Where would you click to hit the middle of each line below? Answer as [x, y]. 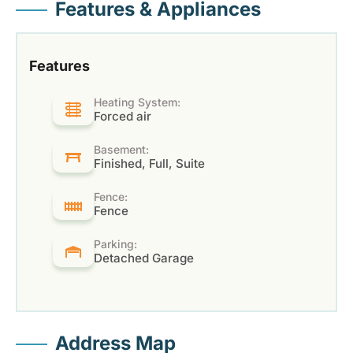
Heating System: [137, 102]
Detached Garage [143, 258]
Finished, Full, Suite [149, 164]
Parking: [115, 244]
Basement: [121, 150]
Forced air [122, 117]
